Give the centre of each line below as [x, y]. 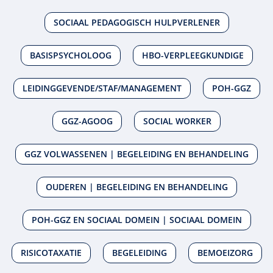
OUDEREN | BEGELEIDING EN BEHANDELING [136, 187]
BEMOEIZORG [225, 253]
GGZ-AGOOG [87, 121]
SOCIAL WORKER [177, 121]
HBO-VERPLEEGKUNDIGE [193, 55]
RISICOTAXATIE [51, 253]
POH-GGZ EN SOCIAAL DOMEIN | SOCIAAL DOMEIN [136, 220]
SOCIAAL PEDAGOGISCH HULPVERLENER [136, 23]
